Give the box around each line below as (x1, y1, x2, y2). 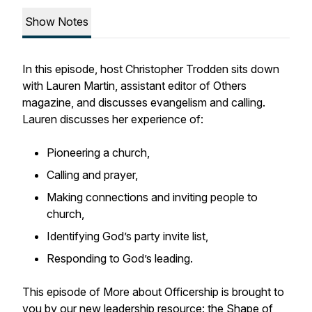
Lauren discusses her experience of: (22, 112, 206, 126)
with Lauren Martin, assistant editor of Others (22, 79, 247, 93)
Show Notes (25, 15, 88, 29)
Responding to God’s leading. (47, 251, 196, 265)
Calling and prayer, (47, 168, 138, 182)
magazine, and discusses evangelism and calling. (22, 95, 265, 109)
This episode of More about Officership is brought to (22, 285, 284, 299)
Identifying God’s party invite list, (47, 229, 208, 243)
